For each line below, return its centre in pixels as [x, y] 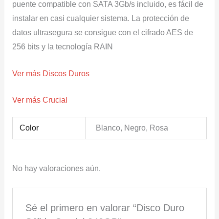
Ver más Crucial [40, 100]
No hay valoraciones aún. [56, 168]
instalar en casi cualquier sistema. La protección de [100, 19]
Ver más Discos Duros [51, 73]
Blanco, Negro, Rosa [132, 128]
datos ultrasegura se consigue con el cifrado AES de [102, 33]
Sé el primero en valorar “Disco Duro [105, 208]
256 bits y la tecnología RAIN [62, 47]
